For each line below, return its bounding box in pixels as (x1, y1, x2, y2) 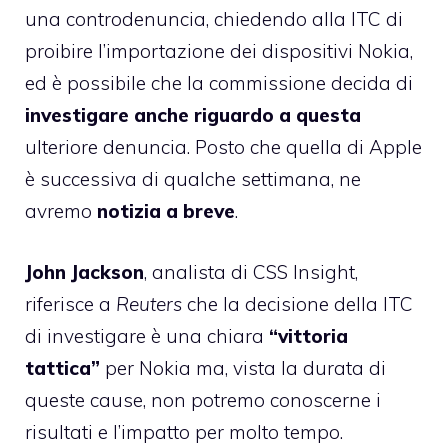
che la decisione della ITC (182, 291, 413, 316)
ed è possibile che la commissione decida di (25, 71, 413, 96)
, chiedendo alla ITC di (206, 7, 403, 32)
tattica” (25, 355, 100, 380)
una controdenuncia (25, 7, 206, 32)
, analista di (144, 259, 253, 284)
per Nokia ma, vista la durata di (100, 355, 386, 380)
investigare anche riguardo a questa (25, 103, 361, 128)
